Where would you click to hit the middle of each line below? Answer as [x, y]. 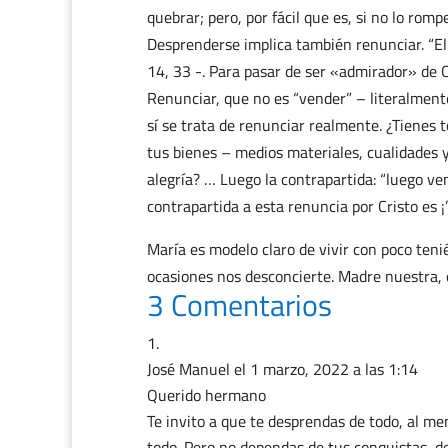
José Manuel [188, 369]
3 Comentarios [239, 305]
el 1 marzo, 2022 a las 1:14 [326, 369]
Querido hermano [206, 395]
